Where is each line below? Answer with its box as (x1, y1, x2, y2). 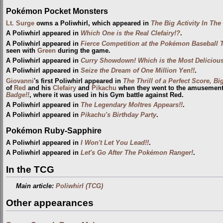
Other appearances (6, 198, 94, 209)
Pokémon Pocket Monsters (6, 6, 108, 16)
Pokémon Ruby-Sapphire (6, 125, 102, 135)
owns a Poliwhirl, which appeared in (34, 19, 151, 27)
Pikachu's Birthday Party (81, 111, 156, 119)
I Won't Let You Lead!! (81, 139, 149, 146)
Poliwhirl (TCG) (56, 183, 104, 190)
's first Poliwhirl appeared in (34, 77, 123, 85)
